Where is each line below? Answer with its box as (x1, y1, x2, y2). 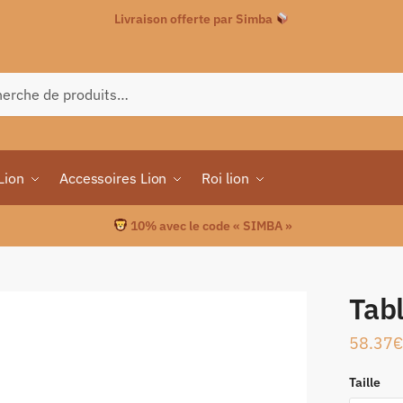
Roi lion (201, 169, 249, 187)
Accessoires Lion (58, 169, 167, 187)
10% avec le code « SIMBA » (127, 218, 292, 234)
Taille (348, 373, 381, 390)
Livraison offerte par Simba (113, 11, 275, 27)
